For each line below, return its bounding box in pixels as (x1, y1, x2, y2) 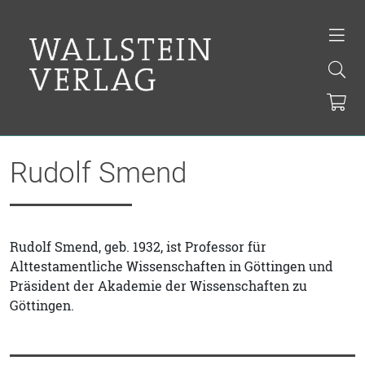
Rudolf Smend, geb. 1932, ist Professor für (10, 238, 266, 256)
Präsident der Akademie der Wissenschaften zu (10, 277, 307, 295)
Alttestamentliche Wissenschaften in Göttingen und (10, 257, 333, 275)
